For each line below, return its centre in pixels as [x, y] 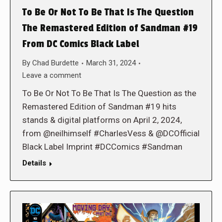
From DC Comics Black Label [81, 44]
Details [34, 163]
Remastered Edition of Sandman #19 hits [99, 107]
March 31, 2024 [111, 63]
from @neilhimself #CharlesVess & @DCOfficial [111, 134]
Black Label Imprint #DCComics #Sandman [102, 147]
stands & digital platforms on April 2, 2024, [102, 120]
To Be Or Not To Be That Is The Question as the [109, 93]
